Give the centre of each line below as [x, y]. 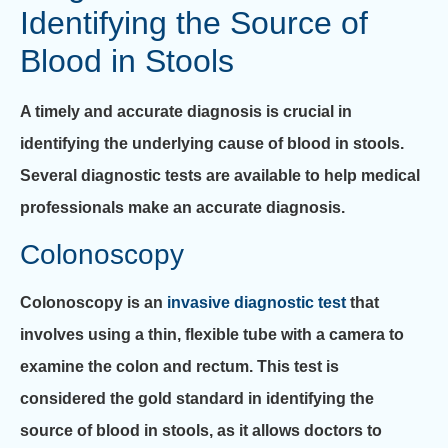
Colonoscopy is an [93, 303]
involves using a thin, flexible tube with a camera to [212, 335]
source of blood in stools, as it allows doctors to [201, 431]
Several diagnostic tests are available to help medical [220, 175]
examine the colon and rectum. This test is [179, 367]
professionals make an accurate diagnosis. [182, 207]
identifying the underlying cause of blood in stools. [212, 143]
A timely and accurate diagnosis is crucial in [186, 111]
